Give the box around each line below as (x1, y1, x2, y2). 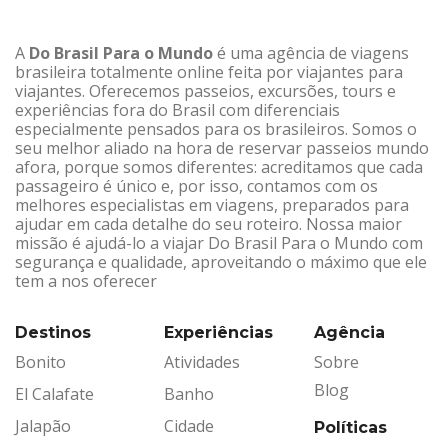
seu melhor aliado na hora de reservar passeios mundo (15, 136, 429, 159)
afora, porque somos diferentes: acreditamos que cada (15, 155, 423, 178)
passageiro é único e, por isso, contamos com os (15, 174, 378, 197)
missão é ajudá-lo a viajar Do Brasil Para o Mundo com (15, 231, 423, 254)
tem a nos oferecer (15, 269, 161, 292)
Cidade (164, 414, 215, 437)
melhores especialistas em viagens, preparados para (15, 193, 409, 216)
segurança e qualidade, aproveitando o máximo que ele (15, 250, 427, 273)
